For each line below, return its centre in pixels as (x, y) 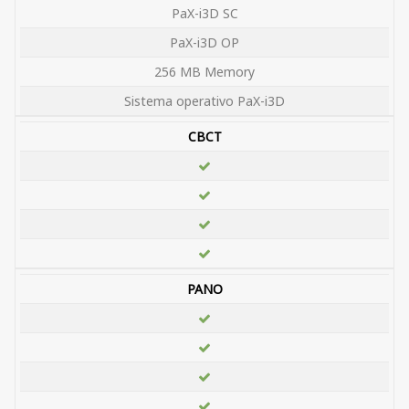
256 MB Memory (204, 72)
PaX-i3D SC (204, 14)
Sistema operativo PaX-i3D (204, 101)
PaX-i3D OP (204, 43)
